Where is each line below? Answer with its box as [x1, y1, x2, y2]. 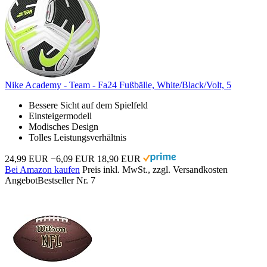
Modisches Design [29, 121, 98, 132]
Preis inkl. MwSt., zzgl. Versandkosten [82, 164, 228, 175]
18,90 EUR [97, 153, 141, 164]
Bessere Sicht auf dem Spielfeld [29, 100, 148, 110]
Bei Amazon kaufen [5, 164, 80, 175]
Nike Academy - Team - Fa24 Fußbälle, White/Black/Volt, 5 [5, 79, 231, 90]
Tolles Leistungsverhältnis [29, 132, 126, 142]
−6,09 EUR [51, 153, 95, 164]
